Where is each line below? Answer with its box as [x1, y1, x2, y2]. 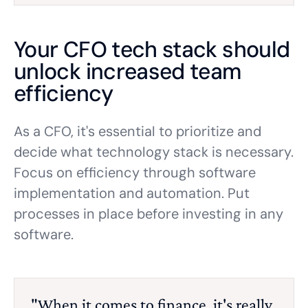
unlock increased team [14, 57, 242, 86]
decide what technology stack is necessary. [14, 143, 294, 161]
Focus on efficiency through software [14, 164, 256, 181]
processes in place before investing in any [14, 205, 283, 223]
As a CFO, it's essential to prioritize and [14, 122, 261, 140]
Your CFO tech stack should [14, 35, 290, 64]
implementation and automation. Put [14, 184, 250, 202]
